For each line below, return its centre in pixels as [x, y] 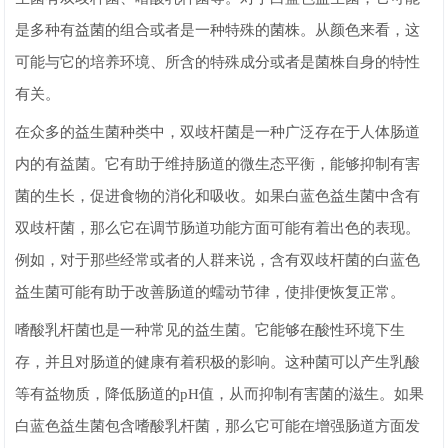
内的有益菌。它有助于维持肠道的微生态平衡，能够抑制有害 [218, 164]
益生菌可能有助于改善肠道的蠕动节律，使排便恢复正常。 [210, 292]
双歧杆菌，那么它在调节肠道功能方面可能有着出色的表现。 [218, 228]
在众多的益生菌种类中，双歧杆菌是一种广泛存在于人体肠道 [218, 132]
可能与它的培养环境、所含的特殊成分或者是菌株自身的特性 [218, 62]
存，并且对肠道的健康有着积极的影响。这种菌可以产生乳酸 [218, 362]
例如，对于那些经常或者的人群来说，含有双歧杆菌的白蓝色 [218, 260]
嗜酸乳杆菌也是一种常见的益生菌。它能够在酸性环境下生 [210, 330]
